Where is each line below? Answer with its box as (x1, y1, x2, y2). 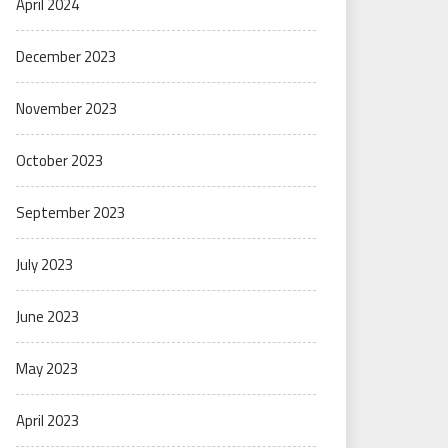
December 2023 (16, 45, 116, 68)
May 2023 (16, 357, 78, 380)
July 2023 (16, 253, 73, 276)
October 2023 (16, 149, 103, 172)
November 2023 (16, 97, 117, 120)
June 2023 (16, 305, 79, 328)
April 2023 (16, 409, 79, 432)
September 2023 (16, 201, 125, 224)
